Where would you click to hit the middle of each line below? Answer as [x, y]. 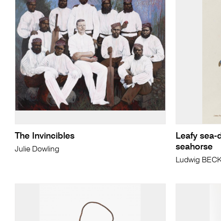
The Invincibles [44, 136]
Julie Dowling [37, 150]
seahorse [194, 147]
